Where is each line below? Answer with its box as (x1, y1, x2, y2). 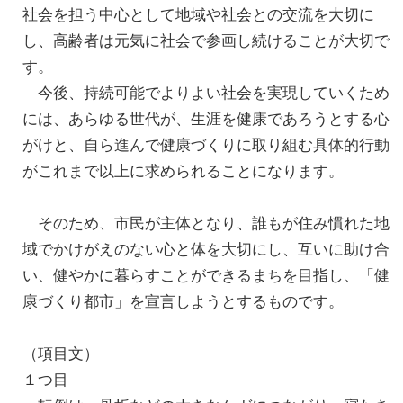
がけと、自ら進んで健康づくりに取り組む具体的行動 (22, 136, 390, 155)
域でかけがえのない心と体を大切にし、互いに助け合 (22, 240, 390, 259)
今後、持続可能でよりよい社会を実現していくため (22, 84, 390, 103)
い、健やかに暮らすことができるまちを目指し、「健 (22, 266, 390, 285)
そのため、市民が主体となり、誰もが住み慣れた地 (22, 214, 390, 233)
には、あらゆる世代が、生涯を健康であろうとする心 (22, 110, 390, 129)
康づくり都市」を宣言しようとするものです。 (22, 292, 344, 311)
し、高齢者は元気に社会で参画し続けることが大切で (22, 31, 390, 50)
